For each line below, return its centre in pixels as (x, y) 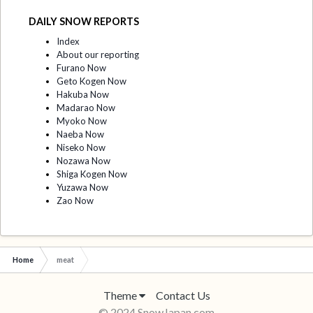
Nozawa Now (83, 160)
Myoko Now (82, 121)
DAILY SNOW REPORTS (84, 22)
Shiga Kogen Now (92, 174)
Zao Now (75, 200)
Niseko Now (81, 147)
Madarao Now (86, 107)
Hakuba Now (83, 94)
